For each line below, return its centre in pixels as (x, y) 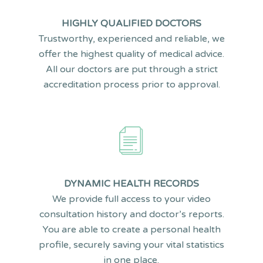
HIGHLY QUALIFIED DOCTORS (131, 23)
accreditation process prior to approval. (131, 85)
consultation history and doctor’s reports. (131, 214)
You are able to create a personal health (131, 230)
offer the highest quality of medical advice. (131, 54)
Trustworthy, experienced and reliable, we (131, 39)
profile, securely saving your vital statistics (131, 245)
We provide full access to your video (131, 199)
